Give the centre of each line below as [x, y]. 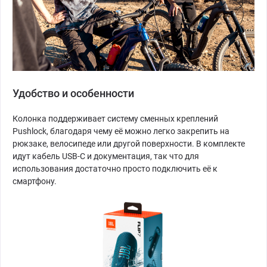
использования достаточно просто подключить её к [115, 169]
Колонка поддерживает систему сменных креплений [115, 119]
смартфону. [35, 181]
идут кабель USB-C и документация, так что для [106, 156]
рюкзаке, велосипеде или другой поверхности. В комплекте [129, 144]
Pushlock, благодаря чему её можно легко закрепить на [121, 131]
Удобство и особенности [73, 93]
